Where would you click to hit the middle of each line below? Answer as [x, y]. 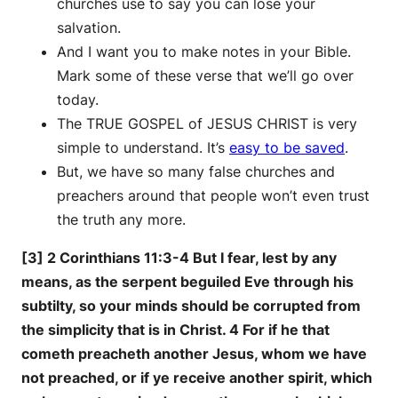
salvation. [89, 27]
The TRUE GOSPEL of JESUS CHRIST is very [207, 123]
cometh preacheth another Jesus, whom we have [194, 353]
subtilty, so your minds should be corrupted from [191, 305]
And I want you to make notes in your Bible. [204, 51]
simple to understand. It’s [143, 147]
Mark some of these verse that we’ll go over [205, 75]
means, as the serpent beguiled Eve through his [187, 281]
